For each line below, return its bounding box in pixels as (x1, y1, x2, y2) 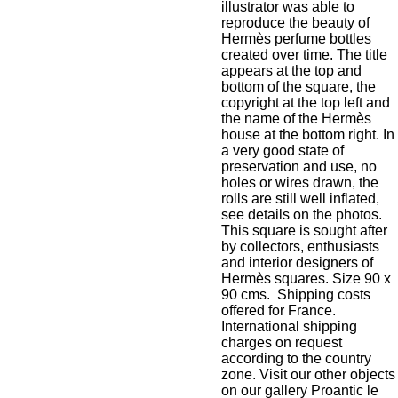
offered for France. (221, 303, 336, 318)
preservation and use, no (221, 159, 377, 174)
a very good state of (221, 143, 344, 158)
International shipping (221, 319, 357, 334)
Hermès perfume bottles (221, 31, 371, 46)
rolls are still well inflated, (221, 191, 379, 206)
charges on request (221, 335, 342, 350)
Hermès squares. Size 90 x (221, 271, 391, 286)
